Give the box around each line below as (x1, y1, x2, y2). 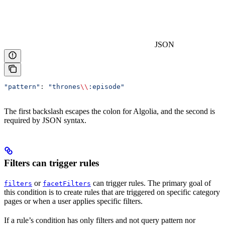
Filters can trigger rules (4, 158, 99, 169)
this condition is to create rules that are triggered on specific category (4, 188, 220, 197)
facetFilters (43, 180, 91, 188)
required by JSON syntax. (4, 116, 86, 125)
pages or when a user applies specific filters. (4, 197, 143, 206)
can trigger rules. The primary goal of (91, 179, 211, 188)
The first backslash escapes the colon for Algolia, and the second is (4, 107, 215, 116)
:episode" (88, 83, 125, 91)
